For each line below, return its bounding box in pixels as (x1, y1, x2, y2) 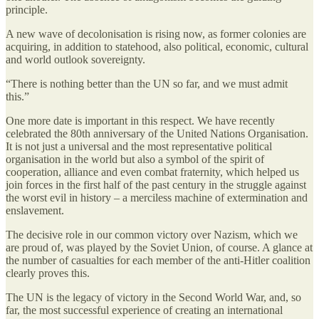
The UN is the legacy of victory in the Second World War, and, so (6, 291, 301, 303)
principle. (6, 3, 48, 16)
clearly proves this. (6, 266, 90, 279)
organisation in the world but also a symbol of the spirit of (6, 152, 264, 165)
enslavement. (6, 204, 64, 216)
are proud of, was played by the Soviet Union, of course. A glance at (6, 241, 313, 253)
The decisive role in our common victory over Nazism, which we (6, 228, 298, 241)
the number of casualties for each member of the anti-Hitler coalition (6, 253, 310, 266)
